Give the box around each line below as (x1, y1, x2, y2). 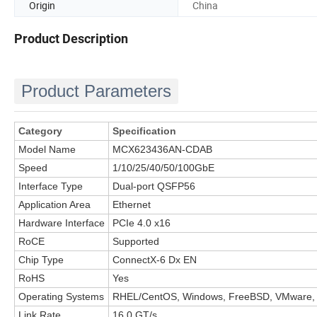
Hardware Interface (18, 217, 105, 229)
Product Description (14, 31, 128, 47)
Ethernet (113, 199, 151, 211)
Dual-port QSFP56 (113, 180, 195, 192)
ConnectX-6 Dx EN (113, 254, 197, 266)
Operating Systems (18, 291, 104, 303)
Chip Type (18, 254, 64, 266)
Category (18, 125, 62, 137)
